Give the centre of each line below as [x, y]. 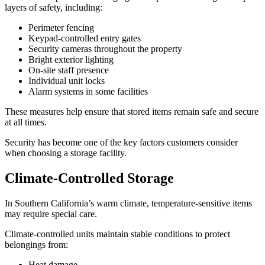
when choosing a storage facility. [66, 153]
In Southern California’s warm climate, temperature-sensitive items [128, 203]
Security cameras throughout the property [105, 49]
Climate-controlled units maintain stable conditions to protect [117, 234]
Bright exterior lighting [71, 60]
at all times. [26, 122]
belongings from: [36, 244]
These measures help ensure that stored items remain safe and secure [132, 112]
